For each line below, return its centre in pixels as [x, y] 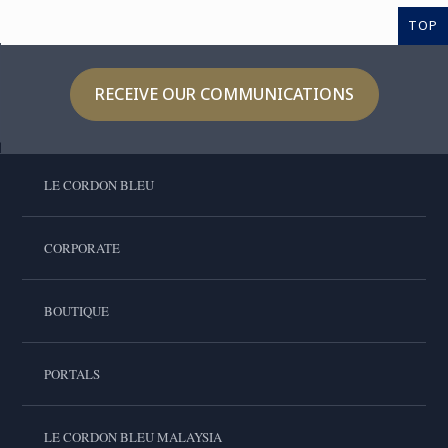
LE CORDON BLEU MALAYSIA [132, 437]
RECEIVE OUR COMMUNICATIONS [224, 94]
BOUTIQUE [76, 311]
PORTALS [71, 374]
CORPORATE [81, 248]
